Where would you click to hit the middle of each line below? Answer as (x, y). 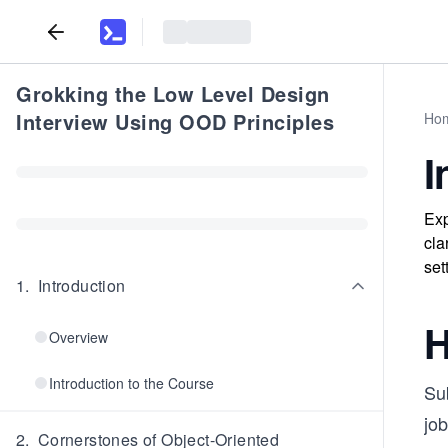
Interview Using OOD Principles (175, 121)
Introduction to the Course (131, 383)
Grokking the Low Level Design (173, 93)
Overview (78, 337)
